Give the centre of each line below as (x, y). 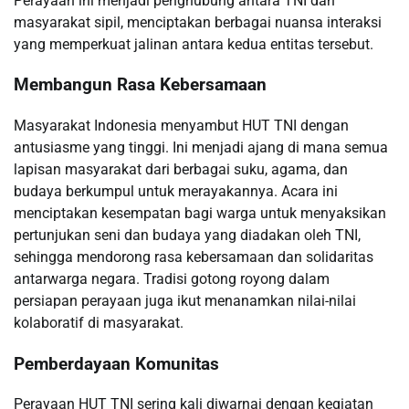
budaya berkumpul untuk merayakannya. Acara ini (176, 191)
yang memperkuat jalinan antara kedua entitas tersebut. (194, 44)
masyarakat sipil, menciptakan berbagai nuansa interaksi (198, 22)
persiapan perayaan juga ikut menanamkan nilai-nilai (185, 300)
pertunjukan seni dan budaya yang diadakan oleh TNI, (187, 235)
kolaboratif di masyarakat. (99, 322)
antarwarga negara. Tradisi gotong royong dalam (172, 278)
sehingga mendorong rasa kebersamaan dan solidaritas (194, 257)
